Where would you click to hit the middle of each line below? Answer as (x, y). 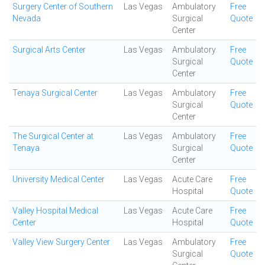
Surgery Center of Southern (63, 7)
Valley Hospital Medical (55, 211)
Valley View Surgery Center (61, 242)
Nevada (27, 18)
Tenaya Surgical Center (55, 93)
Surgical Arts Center (49, 50)
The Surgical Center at (53, 136)
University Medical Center (59, 179)
